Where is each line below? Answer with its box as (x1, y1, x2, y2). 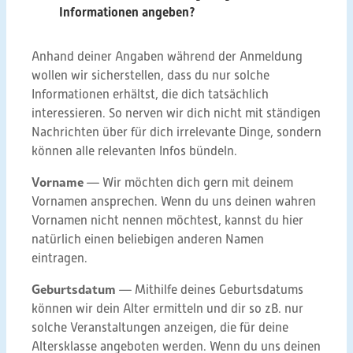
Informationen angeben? (59, 5, 195, 20)
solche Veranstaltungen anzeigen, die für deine (32, 321, 288, 335)
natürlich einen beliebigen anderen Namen (32, 232, 264, 247)
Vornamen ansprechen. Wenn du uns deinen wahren (32, 195, 316, 209)
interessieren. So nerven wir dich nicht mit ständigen (32, 106, 321, 121)
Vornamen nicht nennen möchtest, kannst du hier (32, 214, 303, 228)
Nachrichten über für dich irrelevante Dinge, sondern (32, 125, 321, 139)
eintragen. (32, 251, 87, 266)
